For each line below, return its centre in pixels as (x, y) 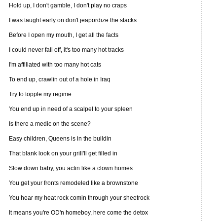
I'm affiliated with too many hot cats (55, 65)
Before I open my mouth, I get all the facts (64, 35)
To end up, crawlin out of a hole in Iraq (60, 79)
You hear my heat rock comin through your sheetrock (79, 198)
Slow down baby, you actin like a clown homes (71, 168)
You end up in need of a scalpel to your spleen (71, 109)
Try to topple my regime (40, 94)
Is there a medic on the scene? (50, 124)
